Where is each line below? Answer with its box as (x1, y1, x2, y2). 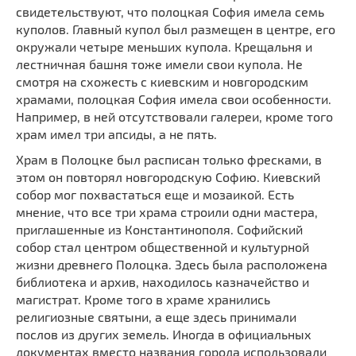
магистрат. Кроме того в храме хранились (16, 292, 270, 308)
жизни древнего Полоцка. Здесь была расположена (16, 257, 327, 273)
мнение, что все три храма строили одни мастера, (16, 204, 318, 220)
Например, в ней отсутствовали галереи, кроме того (16, 109, 333, 125)
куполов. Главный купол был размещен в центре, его (16, 21, 335, 37)
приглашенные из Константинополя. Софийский (16, 222, 303, 238)
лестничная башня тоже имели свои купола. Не (16, 56, 303, 72)
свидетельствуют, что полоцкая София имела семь (16, 4, 324, 20)
